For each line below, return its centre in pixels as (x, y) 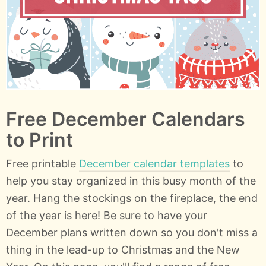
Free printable (42, 163)
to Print (39, 140)
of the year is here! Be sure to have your (107, 215)
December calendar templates (154, 163)
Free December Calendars (126, 119)
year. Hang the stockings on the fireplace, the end (132, 198)
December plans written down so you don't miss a (132, 232)
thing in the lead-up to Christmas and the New (123, 249)
